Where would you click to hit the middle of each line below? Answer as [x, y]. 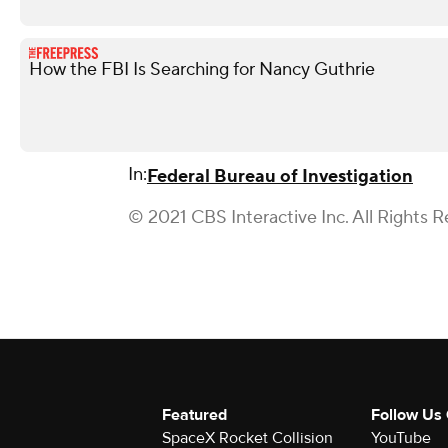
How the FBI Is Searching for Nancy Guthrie [202, 69]
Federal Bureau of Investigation [280, 176]
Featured [194, 415]
